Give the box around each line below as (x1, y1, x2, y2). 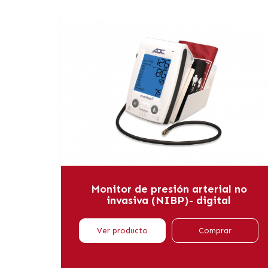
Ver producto (97, 226, 148, 235)
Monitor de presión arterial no (90, 182, 247, 196)
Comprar (199, 226, 232, 235)
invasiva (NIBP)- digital (106, 193, 231, 207)
